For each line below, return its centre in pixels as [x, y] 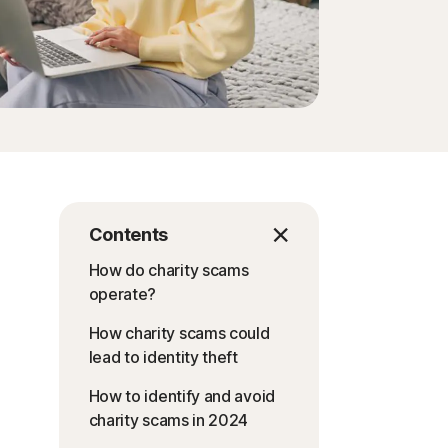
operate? [122, 294]
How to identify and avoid [181, 396]
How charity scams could [179, 333]
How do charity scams [168, 270]
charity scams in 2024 [168, 420]
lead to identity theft [163, 357]
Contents [128, 234]
